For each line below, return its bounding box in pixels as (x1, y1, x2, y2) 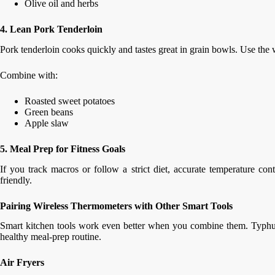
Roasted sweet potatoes (25, 95, 115, 106)
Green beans (25, 106, 73, 117)
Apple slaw (25, 117, 69, 128)
